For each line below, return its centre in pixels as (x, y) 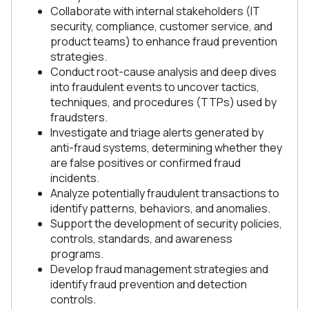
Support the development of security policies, (166, 223)
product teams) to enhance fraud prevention (164, 41)
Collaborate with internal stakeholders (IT (155, 11)
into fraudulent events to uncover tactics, (155, 87)
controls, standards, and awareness (141, 239)
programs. (77, 254)
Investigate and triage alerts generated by (157, 132)
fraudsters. (79, 117)
